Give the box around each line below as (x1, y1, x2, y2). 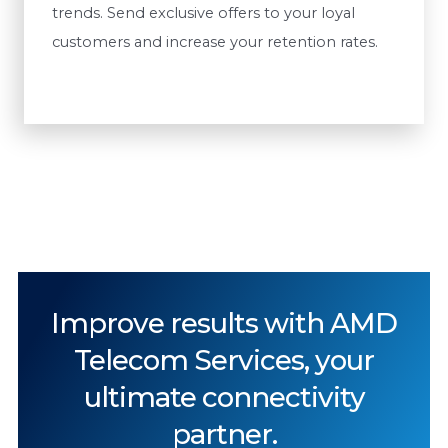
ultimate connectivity (83, 379, 365, 414)
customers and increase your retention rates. (52, 33, 378, 52)
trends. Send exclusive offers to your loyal (52, 4, 355, 23)
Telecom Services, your (74, 342, 374, 377)
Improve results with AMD (51, 305, 397, 340)
